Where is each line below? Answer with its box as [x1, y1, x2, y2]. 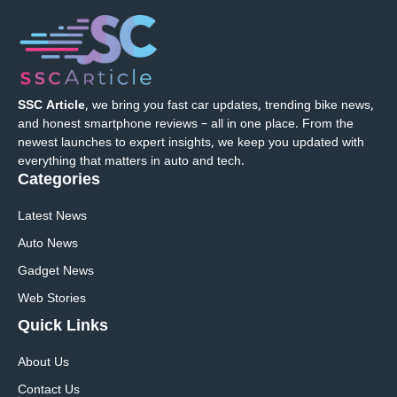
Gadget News [18, 262, 94, 280]
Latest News [18, 207, 87, 225]
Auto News [18, 235, 78, 253]
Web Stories [18, 290, 86, 307]
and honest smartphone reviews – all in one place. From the [18, 115, 354, 133]
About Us [18, 354, 69, 371]
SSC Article [18, 97, 85, 114]
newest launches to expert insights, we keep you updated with [18, 134, 364, 152]
